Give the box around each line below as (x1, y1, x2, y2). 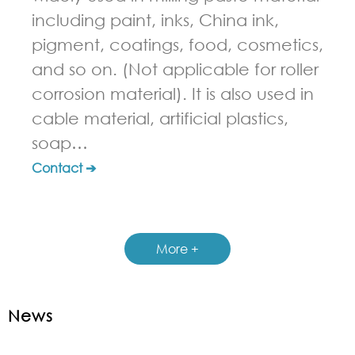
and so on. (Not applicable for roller (32, 59, 319, 79)
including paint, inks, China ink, (32, 10, 279, 30)
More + (156, 240, 199, 258)
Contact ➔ (32, 159, 96, 177)
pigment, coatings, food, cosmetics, (32, 35, 323, 55)
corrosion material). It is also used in (32, 84, 314, 104)
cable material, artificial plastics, (32, 109, 288, 128)
